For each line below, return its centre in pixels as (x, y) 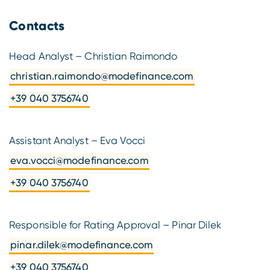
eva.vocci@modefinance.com (79, 161)
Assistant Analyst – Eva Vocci (77, 140)
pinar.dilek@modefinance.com (81, 245)
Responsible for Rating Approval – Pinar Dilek (115, 224)
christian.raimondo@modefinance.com (102, 76)
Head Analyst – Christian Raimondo (93, 56)
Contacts (37, 26)
